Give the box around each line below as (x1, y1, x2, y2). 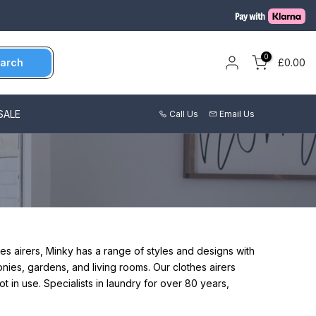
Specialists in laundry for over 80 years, (44, 277, 229, 290)
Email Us (219, 108, 255, 119)
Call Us (169, 108, 198, 119)
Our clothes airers (153, 261, 236, 274)
